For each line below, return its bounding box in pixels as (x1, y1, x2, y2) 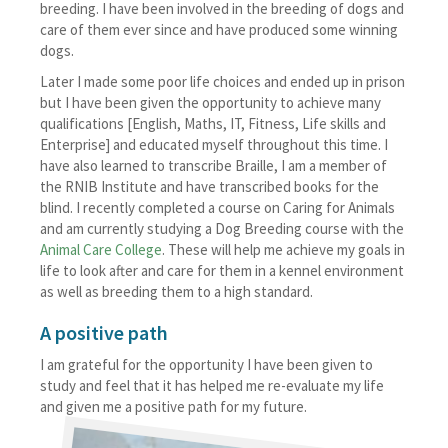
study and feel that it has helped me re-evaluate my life (40, 376, 384, 395)
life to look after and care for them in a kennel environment (40, 261, 404, 280)
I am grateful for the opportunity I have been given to (40, 355, 373, 374)
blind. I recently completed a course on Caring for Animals (40, 198, 395, 217)
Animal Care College (40, 240, 162, 259)
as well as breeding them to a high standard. (40, 282, 313, 301)
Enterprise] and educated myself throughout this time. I (40, 135, 388, 154)
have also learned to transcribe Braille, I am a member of (40, 156, 387, 175)
